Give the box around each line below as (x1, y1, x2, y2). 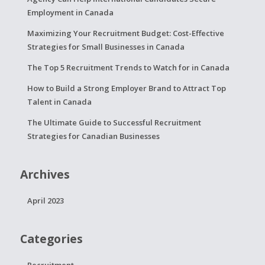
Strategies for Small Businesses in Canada (27, 41, 185, 52)
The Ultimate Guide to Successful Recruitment (27, 117, 201, 128)
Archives (20, 166, 70, 182)
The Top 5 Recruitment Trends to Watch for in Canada (27, 62, 230, 73)
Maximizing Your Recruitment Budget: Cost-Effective (27, 27, 224, 38)
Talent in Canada (27, 96, 92, 107)
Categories (20, 230, 83, 247)
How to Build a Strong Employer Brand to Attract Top (27, 82, 226, 93)
